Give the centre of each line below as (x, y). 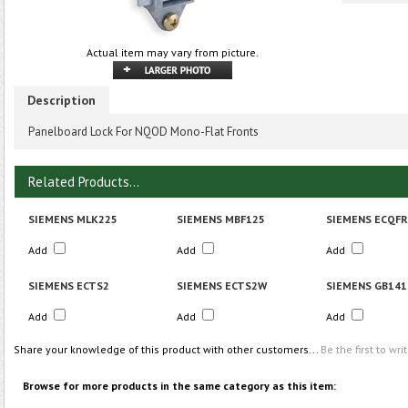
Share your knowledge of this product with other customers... (167, 349)
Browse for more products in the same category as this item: (179, 386)
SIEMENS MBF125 (221, 219)
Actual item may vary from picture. (173, 52)
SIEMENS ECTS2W (222, 286)
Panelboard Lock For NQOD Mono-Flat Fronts (143, 132)
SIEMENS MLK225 (73, 219)
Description (61, 100)
